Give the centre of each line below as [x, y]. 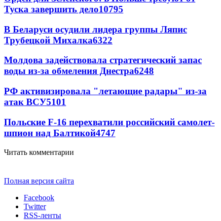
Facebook [39, 197]
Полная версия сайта [39, 181]
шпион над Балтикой [50, 133]
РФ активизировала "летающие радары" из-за [105, 91]
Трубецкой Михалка [48, 40]
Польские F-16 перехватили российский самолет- [109, 122]
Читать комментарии [39, 152]
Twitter [35, 206]
